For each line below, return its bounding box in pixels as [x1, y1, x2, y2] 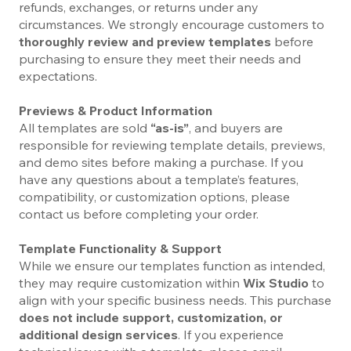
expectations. [19, 67, 97, 84]
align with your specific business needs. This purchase [19, 291, 331, 308]
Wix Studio [243, 274, 309, 291]
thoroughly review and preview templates [19, 33, 271, 49]
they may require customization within [19, 274, 243, 291]
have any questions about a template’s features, [19, 171, 299, 187]
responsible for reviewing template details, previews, [19, 136, 325, 153]
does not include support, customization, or [19, 309, 283, 325]
